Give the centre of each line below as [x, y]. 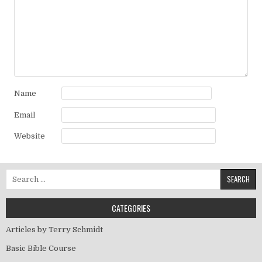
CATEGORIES [131, 208]
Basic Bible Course [41, 249]
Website [30, 136]
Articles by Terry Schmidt [54, 230]
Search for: [26, 174]
